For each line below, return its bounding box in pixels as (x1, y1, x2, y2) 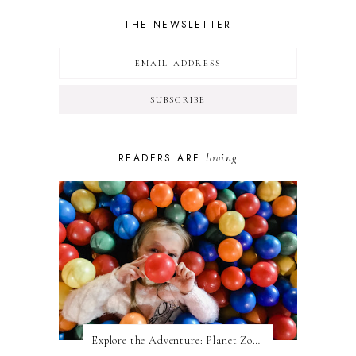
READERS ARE (118, 150, 206, 165)
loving (205, 149, 238, 164)
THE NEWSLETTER (124, 17, 232, 32)
